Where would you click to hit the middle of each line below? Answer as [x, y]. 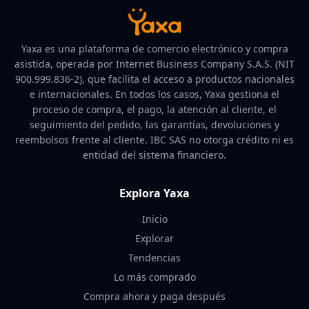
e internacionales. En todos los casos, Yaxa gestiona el [154, 94]
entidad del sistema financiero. [154, 155]
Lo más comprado [154, 277]
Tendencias [154, 258]
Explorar [154, 238]
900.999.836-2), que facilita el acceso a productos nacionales [154, 79]
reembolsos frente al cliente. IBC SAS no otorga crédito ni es [154, 140]
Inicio [154, 219]
